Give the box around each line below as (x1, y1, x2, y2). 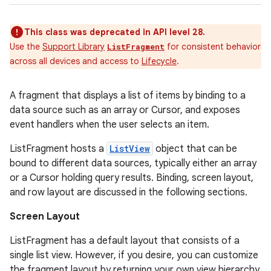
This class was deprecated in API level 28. (24, 27, 205, 38)
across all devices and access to (10, 56, 142, 67)
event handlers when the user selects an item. (10, 119, 209, 131)
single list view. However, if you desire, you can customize (10, 249, 258, 261)
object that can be (153, 143, 237, 155)
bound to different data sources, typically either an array (10, 157, 256, 169)
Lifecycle (142, 56, 177, 67)
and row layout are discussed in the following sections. (10, 186, 247, 198)
